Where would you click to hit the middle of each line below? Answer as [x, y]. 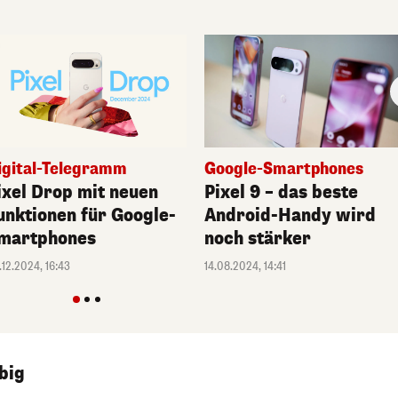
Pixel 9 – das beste [282, 193]
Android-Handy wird [291, 216]
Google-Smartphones [284, 169]
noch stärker [258, 239]
